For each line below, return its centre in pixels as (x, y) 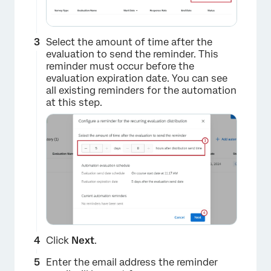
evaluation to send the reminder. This (132, 54)
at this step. (74, 103)
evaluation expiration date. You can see (137, 79)
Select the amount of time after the (129, 42)
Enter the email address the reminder (132, 263)
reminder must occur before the (120, 67)
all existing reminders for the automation (141, 91)
